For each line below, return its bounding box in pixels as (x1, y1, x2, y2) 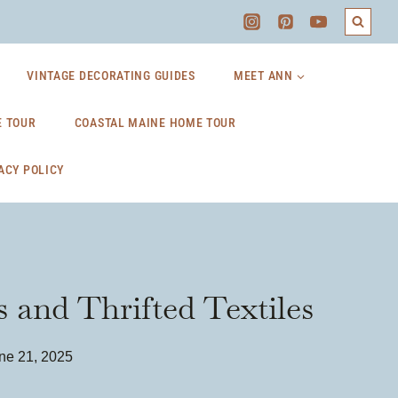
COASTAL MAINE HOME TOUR (74, 115, 236, 130)
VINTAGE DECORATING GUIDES (27, 68, 195, 83)
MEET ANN (234, 68, 293, 83)
